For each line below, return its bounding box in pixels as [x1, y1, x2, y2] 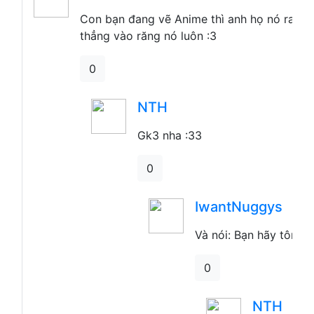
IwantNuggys [195, 198, 282, 216]
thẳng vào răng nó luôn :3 [80, 29, 217, 43]
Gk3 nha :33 [137, 128, 202, 143]
